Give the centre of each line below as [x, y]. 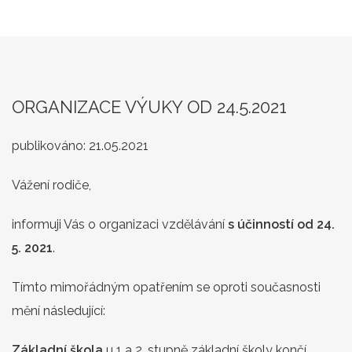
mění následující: [59, 310]
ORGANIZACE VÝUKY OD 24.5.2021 [149, 106]
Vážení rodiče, [51, 185]
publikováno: [50, 145]
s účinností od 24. [281, 224]
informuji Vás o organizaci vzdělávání [120, 224]
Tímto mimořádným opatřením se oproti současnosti [166, 287]
